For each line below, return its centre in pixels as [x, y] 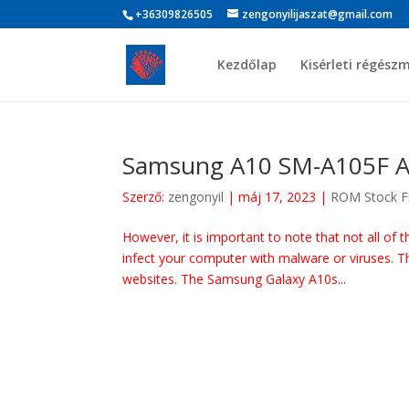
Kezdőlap [246, 64]
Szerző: [146, 197]
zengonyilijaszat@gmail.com [318, 14]
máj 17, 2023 [278, 197]
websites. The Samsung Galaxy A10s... [235, 279]
